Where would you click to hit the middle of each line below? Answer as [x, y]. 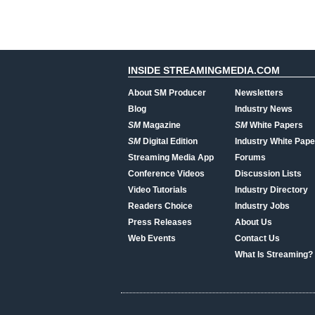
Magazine [161, 125]
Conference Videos [166, 174]
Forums [250, 157]
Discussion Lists [268, 174]
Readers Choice [160, 206]
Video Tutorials [157, 190]
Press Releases [160, 222]
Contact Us [257, 238]
